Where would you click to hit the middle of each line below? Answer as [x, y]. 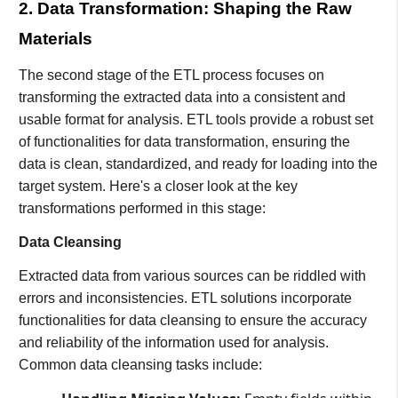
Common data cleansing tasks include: [140, 365]
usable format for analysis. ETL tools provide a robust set [195, 119]
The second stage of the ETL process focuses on [171, 75]
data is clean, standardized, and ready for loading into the [198, 163]
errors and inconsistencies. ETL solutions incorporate [185, 298]
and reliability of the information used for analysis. [173, 343]
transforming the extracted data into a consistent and [182, 97]
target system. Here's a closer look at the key [158, 186]
